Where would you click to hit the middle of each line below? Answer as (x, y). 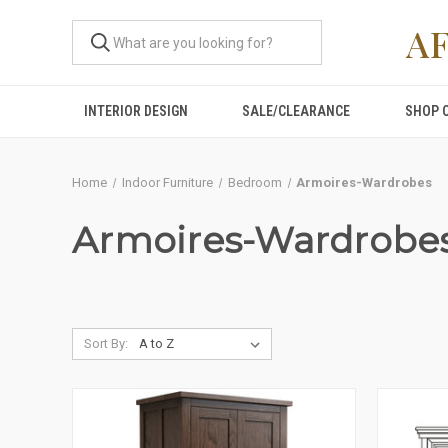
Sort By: (105, 343)
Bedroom (254, 182)
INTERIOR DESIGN (136, 111)
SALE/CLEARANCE (296, 111)
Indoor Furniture (167, 182)
